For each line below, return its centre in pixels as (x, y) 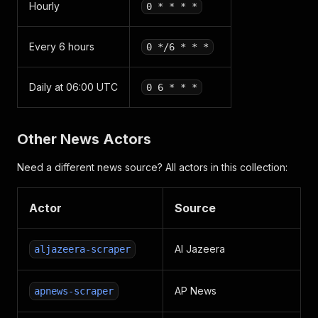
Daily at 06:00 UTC (73, 87)
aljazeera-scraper (82, 249)
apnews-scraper (74, 291)
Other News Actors (84, 139)
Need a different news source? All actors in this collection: (152, 167)
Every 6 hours (62, 46)
